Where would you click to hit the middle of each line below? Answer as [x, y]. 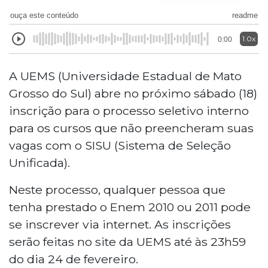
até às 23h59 [210, 241]
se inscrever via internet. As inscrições [120, 224]
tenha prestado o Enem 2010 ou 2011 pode [130, 207]
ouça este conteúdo [44, 15]
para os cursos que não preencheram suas [131, 128]
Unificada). [39, 162]
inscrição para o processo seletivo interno [129, 110]
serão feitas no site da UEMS [92, 241]
